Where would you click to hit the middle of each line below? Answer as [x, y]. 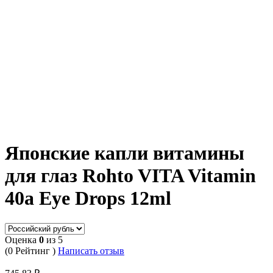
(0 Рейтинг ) [31, 250]
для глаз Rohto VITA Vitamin [130, 176]
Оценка [22, 239]
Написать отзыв [91, 250]
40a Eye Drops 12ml [88, 198]
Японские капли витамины [125, 153]
